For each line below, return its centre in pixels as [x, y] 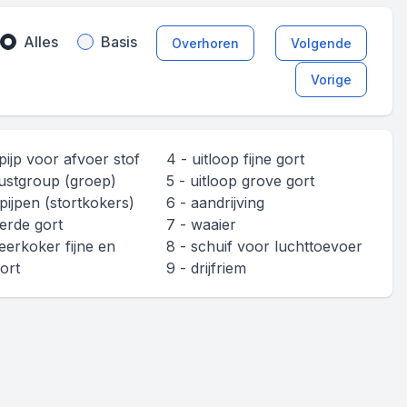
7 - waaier [201, 224]
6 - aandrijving [215, 202]
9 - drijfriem [206, 268]
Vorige [331, 79]
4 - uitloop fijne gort [235, 159]
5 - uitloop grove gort [240, 180]
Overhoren [205, 43]
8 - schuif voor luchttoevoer [264, 246]
